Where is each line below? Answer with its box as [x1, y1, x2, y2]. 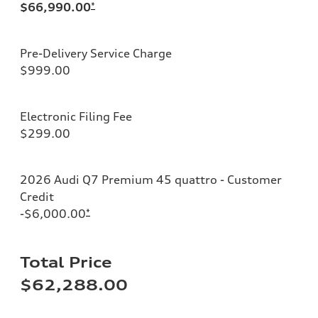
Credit [20, 189, 54, 204]
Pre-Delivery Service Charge [20, 45, 172, 60]
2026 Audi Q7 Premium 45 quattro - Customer [20, 172, 282, 187]
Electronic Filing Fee [20, 109, 132, 124]
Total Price [20, 253, 112, 271]
